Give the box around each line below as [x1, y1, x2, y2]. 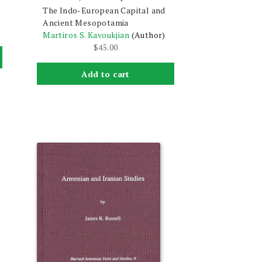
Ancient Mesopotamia [43, 16, 129, 28]
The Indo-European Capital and [43, 4, 166, 16]
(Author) [131, 29, 166, 40]
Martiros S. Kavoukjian [43, 29, 130, 40]
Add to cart [81, 68, 130, 80]
